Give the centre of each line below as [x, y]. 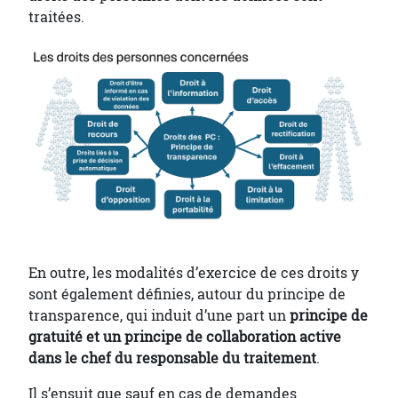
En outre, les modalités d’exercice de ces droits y [194, 272]
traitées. [58, 17]
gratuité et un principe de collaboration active [185, 336]
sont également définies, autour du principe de [187, 294]
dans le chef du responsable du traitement [172, 358]
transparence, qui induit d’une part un [159, 315]
